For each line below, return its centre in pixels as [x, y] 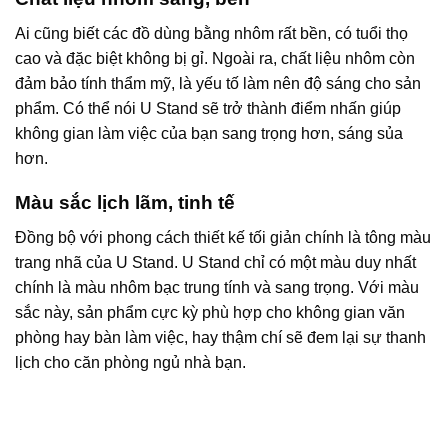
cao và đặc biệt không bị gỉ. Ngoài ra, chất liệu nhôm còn [215, 58]
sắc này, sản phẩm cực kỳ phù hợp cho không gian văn [210, 312]
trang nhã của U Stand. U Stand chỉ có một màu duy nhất [215, 262]
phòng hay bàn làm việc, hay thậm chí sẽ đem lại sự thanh [220, 337]
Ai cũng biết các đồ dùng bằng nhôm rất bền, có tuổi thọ [211, 33]
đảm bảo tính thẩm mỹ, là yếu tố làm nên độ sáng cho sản [218, 83]
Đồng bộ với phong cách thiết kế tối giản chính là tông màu [223, 237]
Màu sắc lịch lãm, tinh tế [125, 203]
